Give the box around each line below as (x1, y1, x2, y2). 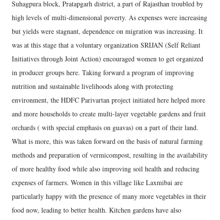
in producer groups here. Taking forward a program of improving (12, 67, 194, 77)
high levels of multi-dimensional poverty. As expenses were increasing (12, 12, 207, 22)
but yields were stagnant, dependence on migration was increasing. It (12, 26, 203, 36)
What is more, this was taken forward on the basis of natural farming (12, 136, 203, 146)
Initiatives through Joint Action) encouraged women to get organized (12, 54, 203, 63)
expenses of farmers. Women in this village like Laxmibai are (12, 177, 183, 187)
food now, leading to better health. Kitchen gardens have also (12, 205, 181, 215)
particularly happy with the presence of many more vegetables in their (12, 191, 206, 201)
